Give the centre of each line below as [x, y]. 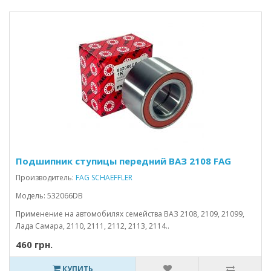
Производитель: [46, 178]
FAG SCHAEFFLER [104, 178]
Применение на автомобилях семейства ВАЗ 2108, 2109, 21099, [130, 214]
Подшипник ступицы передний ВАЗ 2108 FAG [123, 161]
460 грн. [34, 244]
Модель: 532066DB [49, 196]
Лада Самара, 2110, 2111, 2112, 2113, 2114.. [93, 226]
